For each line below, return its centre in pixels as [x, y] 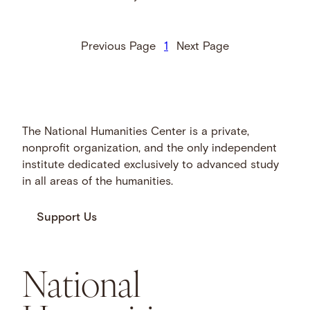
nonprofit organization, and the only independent [150, 149]
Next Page [203, 47]
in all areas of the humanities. [98, 182]
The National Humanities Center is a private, [136, 133]
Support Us [67, 218]
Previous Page [118, 47]
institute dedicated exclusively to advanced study [151, 166]
